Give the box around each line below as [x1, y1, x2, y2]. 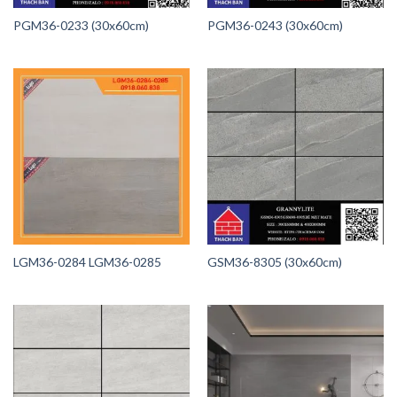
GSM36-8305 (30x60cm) [206, 254, 342, 270]
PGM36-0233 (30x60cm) [12, 17, 149, 33]
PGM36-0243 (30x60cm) [206, 17, 343, 33]
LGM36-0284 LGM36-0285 [12, 254, 161, 270]
